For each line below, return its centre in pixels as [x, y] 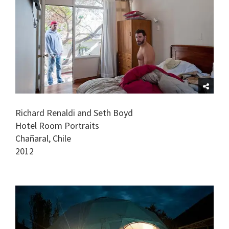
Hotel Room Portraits [57, 125]
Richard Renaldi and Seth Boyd [74, 112]
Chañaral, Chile [43, 138]
